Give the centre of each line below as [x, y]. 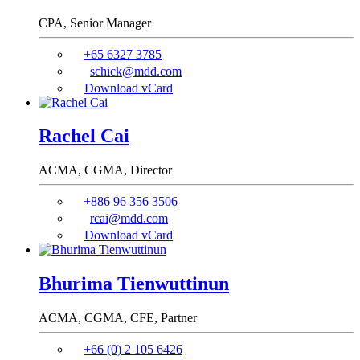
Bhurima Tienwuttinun [134, 284]
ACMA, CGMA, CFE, [100, 318]
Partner [179, 318]
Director [151, 170]
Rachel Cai [84, 136]
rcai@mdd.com [129, 219]
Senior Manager [110, 22]
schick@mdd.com [136, 71]
